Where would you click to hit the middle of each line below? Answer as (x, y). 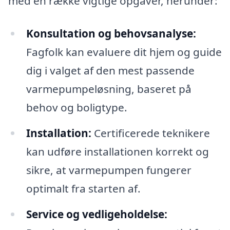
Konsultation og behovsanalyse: (111, 33)
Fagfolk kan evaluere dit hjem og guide (124, 52)
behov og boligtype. (76, 107)
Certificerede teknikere (150, 133)
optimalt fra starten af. (83, 188)
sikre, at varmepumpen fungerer (109, 170)
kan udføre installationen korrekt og (117, 151)
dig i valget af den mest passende (110, 70)
